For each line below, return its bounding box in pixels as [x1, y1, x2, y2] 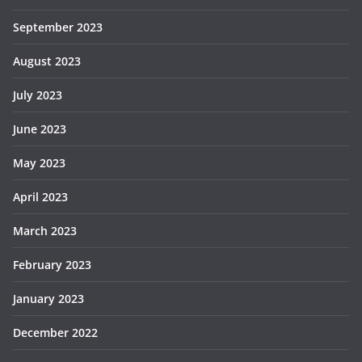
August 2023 [13, 53, 81, 69]
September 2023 [13, 19, 103, 36]
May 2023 [13, 155, 65, 171]
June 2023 [13, 121, 66, 137]
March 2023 [13, 223, 77, 239]
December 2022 [13, 325, 98, 341]
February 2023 [13, 257, 91, 273]
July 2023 [13, 87, 62, 103]
